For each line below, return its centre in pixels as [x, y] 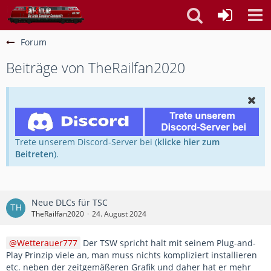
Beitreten [34, 154]
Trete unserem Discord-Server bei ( [86, 142]
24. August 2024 [119, 214]
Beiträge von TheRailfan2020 [96, 68]
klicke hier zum [188, 142]
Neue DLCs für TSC [70, 203]
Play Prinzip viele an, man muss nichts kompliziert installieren [132, 255]
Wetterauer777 [47, 243]
